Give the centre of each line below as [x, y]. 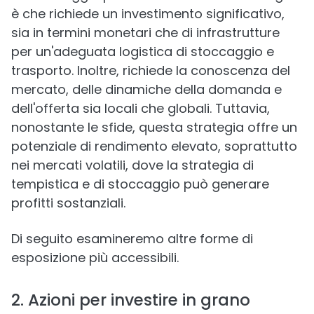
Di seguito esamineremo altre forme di [132, 238]
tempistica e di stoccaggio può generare [140, 184]
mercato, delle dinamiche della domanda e [146, 89]
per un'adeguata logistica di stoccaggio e [143, 51]
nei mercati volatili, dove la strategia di [132, 165]
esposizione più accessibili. [95, 257]
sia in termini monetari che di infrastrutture [145, 32]
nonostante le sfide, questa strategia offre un [154, 127]
